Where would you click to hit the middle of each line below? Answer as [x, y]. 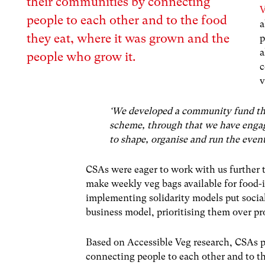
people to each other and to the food [127, 20]
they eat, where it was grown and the [128, 38]
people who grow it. [81, 56]
